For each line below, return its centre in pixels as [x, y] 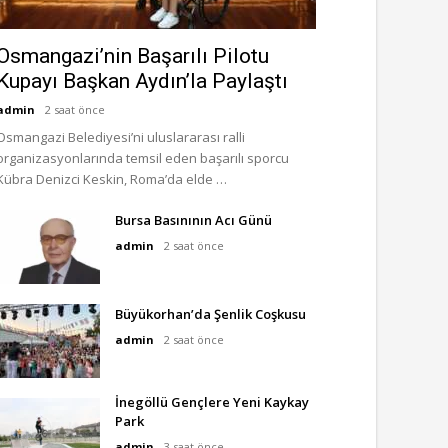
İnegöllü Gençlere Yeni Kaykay [212, 402]
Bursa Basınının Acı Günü [193, 220]
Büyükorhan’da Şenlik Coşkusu [210, 314]
